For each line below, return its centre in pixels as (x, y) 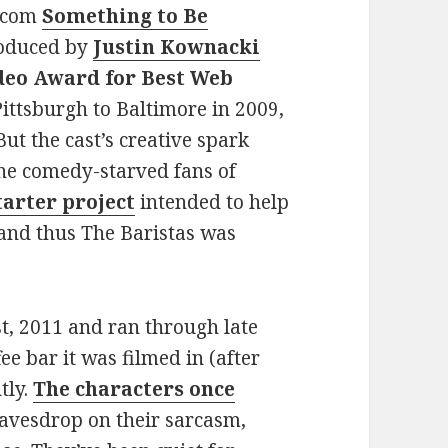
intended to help (212, 201)
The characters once (134, 388)
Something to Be (125, 15)
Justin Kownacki (177, 46)
